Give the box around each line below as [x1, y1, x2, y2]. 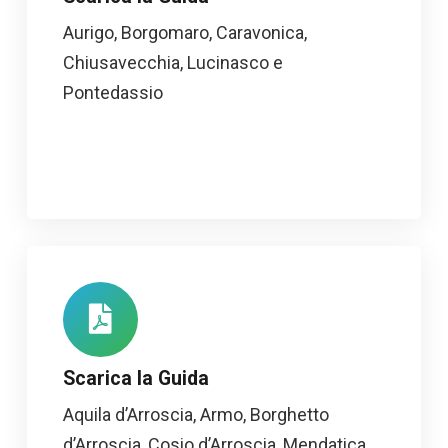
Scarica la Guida [63, 366, 209, 390]
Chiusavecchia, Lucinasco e [63, 51, 283, 73]
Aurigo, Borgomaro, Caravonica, [63, 21, 307, 43]
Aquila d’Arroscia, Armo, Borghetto [63, 403, 329, 425]
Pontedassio [63, 81, 163, 103]
